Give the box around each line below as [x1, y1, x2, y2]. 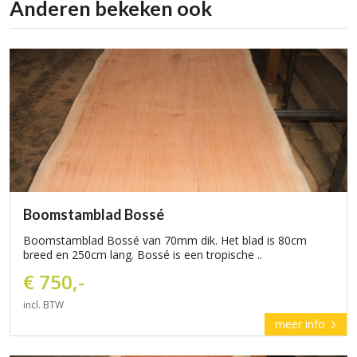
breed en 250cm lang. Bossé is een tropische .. [23, 247, 262, 262]
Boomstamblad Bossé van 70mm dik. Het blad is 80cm [23, 233, 307, 248]
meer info [275, 316, 328, 331]
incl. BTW [23, 298, 64, 312]
